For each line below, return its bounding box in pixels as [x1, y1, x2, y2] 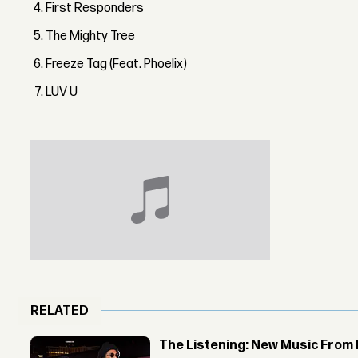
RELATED [30, 303, 89, 319]
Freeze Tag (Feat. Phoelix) [46, 56, 188, 72]
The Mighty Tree [46, 28, 136, 44]
